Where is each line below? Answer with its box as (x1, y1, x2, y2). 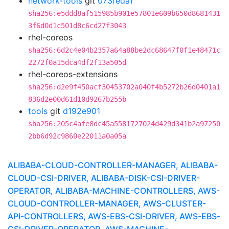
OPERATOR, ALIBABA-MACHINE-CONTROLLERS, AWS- (8, 186, 220, 196)
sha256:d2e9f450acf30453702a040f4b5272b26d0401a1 (28, 83, 220, 91)
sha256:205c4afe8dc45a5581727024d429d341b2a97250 (28, 120, 220, 128)
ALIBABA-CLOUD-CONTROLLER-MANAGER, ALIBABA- (8, 160, 218, 170)
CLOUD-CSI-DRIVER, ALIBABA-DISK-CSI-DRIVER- (8, 173, 200, 183)
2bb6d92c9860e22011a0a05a (28, 132, 126, 140)
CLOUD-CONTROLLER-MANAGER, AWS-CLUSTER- (8, 198, 206, 209)
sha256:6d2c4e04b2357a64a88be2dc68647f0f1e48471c (28, 46, 220, 54)
